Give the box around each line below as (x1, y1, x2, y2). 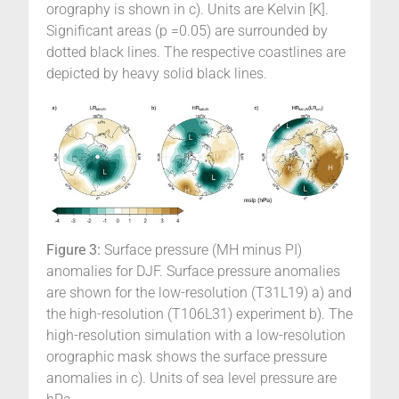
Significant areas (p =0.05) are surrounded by (46, 22, 328, 40)
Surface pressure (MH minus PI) (101, 241, 302, 259)
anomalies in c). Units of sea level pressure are (46, 370, 337, 387)
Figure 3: (46, 241, 101, 259)
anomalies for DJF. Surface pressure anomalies (46, 263, 340, 281)
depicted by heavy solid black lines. (46, 65, 267, 83)
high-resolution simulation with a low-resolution (46, 327, 346, 345)
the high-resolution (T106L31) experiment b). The (46, 305, 353, 323)
